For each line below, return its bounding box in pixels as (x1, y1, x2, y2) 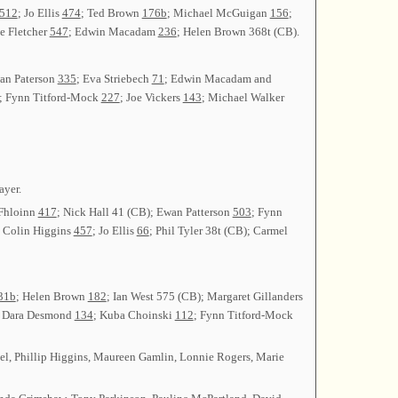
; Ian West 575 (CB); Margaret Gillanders (106, 289, 303, 303)
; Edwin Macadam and (163, 71, 272, 85)
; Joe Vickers (119, 90, 183, 104)
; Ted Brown (80, 6, 142, 20)
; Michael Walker (201, 90, 284, 104)
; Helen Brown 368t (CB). (176, 25, 299, 39)
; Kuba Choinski (92, 307, 175, 322)
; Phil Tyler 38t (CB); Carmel (148, 223, 288, 237)
